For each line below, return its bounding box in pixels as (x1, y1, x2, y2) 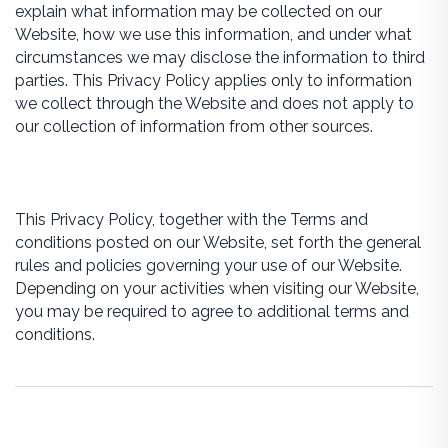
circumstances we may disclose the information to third (14, 48, 425, 67)
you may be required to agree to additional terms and (14, 302, 409, 321)
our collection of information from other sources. (14, 117, 373, 136)
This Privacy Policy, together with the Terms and (14, 210, 368, 229)
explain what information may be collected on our (14, 2, 382, 21)
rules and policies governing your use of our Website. (14, 256, 402, 275)
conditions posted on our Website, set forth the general (14, 233, 421, 252)
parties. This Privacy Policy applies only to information (14, 71, 412, 90)
